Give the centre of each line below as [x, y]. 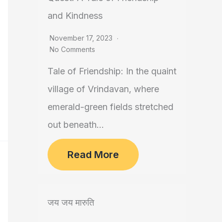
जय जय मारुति [71, 203]
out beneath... [76, 125]
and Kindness [75, 16]
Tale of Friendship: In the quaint [112, 71]
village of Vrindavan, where [103, 89]
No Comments [72, 50]
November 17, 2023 [82, 38]
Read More [93, 155]
